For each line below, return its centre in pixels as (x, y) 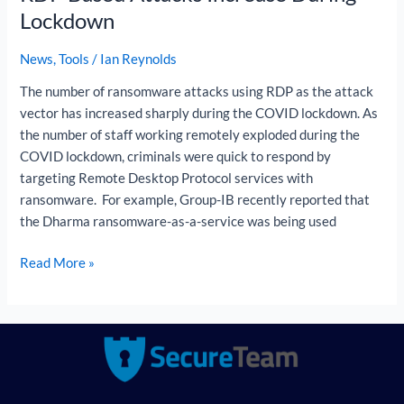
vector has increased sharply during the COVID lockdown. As (199, 114)
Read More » (58, 263)
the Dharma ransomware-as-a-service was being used (179, 222)
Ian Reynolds (139, 59)
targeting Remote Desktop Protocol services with (167, 179)
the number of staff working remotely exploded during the (190, 135)
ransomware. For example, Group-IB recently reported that (195, 200)
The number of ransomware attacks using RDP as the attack (197, 92)
